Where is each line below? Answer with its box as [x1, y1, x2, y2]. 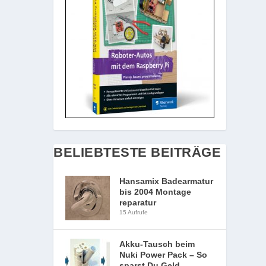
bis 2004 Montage [119, 187, 192, 197]
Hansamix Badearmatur [119, 176, 214, 186]
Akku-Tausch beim [119, 239, 195, 249]
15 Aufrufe [119, 209, 148, 216]
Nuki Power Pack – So [119, 250, 208, 259]
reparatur [119, 198, 157, 207]
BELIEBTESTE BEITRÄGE [53, 145, 221, 160]
